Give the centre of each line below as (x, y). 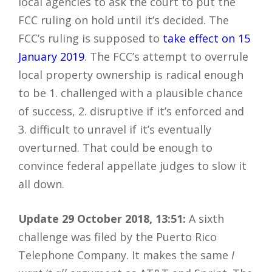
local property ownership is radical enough (131, 74)
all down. (41, 184)
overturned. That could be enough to (115, 147)
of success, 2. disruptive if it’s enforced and (131, 111)
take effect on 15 (206, 38)
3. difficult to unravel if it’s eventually (115, 129)
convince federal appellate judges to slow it (132, 165)
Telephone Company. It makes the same (125, 255)
